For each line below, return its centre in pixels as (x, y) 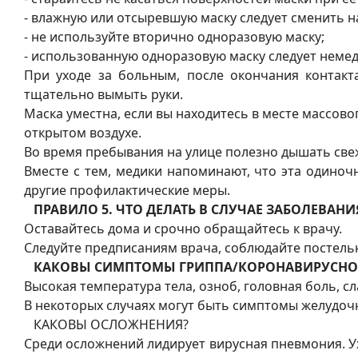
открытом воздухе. (83, 133)
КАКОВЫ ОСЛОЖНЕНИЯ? (106, 325)
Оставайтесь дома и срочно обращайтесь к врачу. (183, 229)
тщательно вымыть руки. (103, 95)
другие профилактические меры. (127, 191)
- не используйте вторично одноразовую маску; (174, 37)
